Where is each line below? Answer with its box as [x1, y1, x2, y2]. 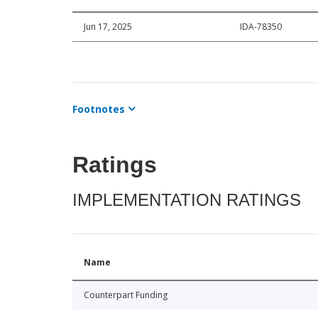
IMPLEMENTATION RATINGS [72, 190, 301, 209]
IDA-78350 [240, 20, 282, 33]
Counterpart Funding [84, 288, 168, 301]
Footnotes [72, 102, 125, 116]
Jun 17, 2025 [84, 20, 132, 33]
